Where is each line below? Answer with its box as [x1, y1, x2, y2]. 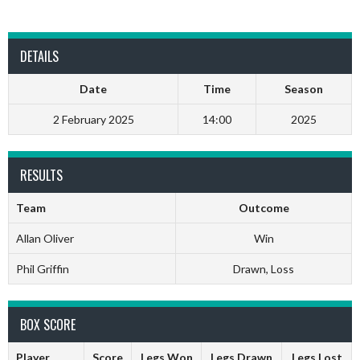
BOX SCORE [20, 315, 76, 334]
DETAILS [20, 47, 59, 66]
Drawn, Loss [233, 262, 294, 276]
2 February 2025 [52, 112, 134, 126]
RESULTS [20, 166, 63, 185]
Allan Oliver [15, 231, 74, 245]
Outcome [238, 201, 289, 215]
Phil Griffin [15, 262, 69, 276]
